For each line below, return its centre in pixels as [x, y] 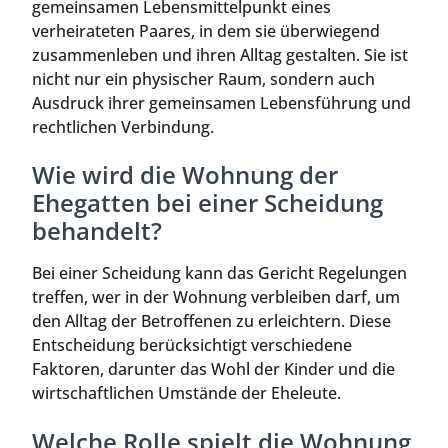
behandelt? [97, 231]
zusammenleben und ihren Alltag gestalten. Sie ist [220, 54]
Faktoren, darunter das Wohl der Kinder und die [213, 369]
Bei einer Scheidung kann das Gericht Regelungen [219, 273]
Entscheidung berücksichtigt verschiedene [192, 345]
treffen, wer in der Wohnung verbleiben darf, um [216, 297]
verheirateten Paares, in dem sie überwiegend [206, 30]
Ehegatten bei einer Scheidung [207, 203]
